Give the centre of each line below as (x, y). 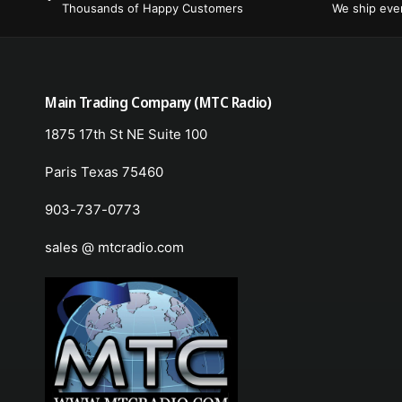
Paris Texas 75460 (105, 172)
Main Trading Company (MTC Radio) (158, 103)
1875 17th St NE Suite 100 (127, 135)
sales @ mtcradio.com (115, 248)
